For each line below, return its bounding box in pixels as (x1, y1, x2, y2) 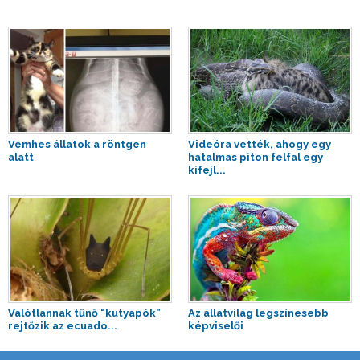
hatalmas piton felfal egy (188, 151, 323, 164)
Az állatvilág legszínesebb (188, 307, 329, 320)
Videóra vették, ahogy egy (188, 138, 331, 151)
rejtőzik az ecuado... (8, 320, 117, 333)
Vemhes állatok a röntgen (8, 138, 146, 151)
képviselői (188, 320, 243, 333)
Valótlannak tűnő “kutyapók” (8, 307, 161, 320)
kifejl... (188, 164, 226, 177)
